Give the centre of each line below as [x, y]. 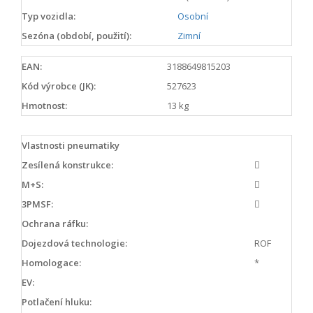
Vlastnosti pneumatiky [71, 145]
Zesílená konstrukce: [67, 165]
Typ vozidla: [49, 16]
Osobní [193, 16]
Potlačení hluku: [57, 301]
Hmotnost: [44, 105]
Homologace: [51, 262]
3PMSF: [37, 204]
